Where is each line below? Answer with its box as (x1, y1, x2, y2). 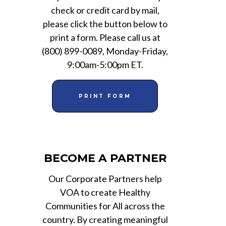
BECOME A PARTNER (43, 151, 166, 165)
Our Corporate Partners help (48, 173, 162, 184)
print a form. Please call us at (49, 31, 160, 43)
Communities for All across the (45, 200, 165, 211)
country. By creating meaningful (42, 213, 168, 225)
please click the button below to (42, 18, 167, 29)
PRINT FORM (79, 92, 131, 99)
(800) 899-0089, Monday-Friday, (42, 45, 168, 56)
